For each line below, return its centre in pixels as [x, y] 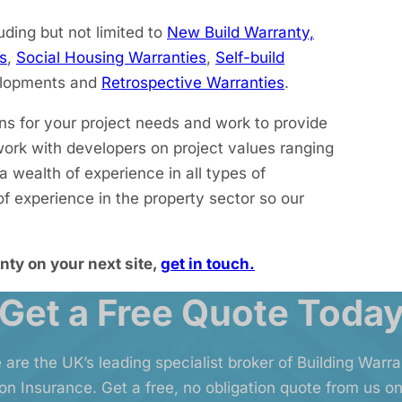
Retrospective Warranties [193, 83]
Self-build [250, 57]
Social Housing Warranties [111, 57]
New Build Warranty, [240, 32]
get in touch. [208, 264]
